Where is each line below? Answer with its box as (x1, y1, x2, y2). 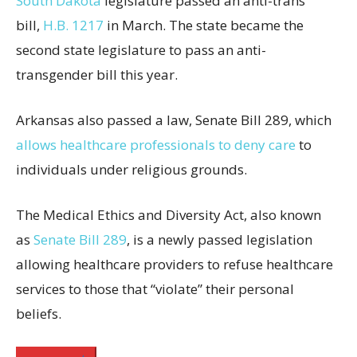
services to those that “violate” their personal (16, 279, 294, 298)
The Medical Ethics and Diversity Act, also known (16, 205, 321, 224)
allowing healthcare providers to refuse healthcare (16, 254, 333, 273)
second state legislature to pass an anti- (16, 40, 266, 59)
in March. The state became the (104, 15, 304, 34)
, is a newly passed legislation (127, 229, 312, 249)
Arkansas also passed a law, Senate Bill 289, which (16, 110, 331, 129)
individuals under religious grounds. (16, 159, 247, 178)
